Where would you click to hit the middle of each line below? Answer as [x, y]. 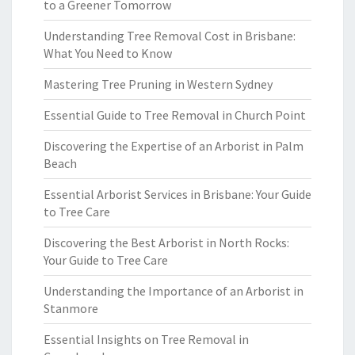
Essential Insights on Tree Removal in [146, 339]
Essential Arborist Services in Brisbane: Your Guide [177, 194]
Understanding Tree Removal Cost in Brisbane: [170, 36]
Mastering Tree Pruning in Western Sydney [158, 84]
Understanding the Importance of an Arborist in [174, 291]
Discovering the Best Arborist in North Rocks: [166, 242]
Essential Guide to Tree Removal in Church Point [175, 115]
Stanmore [71, 308]
